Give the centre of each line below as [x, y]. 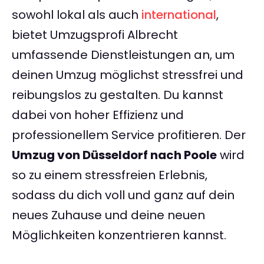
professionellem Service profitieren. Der [129, 135]
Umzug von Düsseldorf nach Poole [114, 155]
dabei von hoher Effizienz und [98, 115]
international [179, 15]
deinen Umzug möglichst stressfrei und [128, 75]
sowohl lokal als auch [77, 15]
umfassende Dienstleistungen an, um [123, 55]
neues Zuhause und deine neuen [108, 215]
